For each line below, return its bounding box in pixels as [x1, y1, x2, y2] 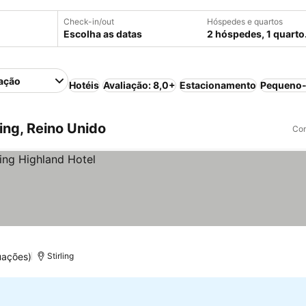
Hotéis [69, 79, 100, 91]
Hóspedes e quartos [207, 16, 283, 27]
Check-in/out [64, 16, 114, 27]
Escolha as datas [64, 28, 142, 40]
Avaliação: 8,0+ [103, 79, 176, 91]
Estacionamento [180, 79, 257, 91]
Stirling [47, 251, 74, 261]
